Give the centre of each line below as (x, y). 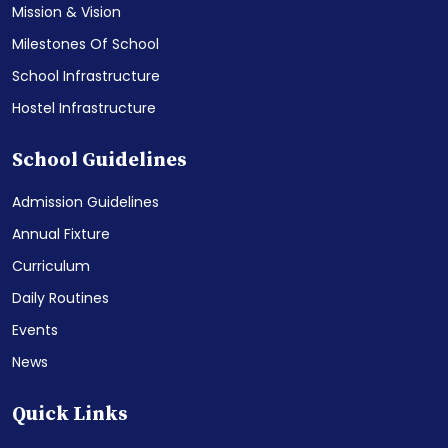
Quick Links (70, 414)
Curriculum (51, 265)
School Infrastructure (86, 75)
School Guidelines (99, 160)
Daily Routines (60, 297)
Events (35, 329)
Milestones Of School (85, 43)
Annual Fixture (61, 233)
